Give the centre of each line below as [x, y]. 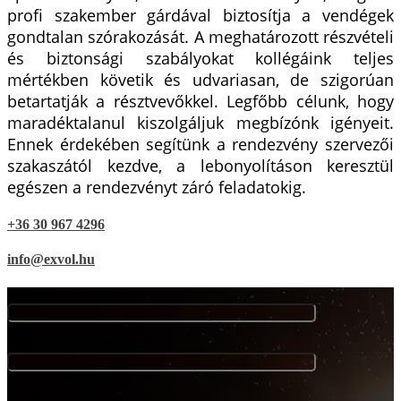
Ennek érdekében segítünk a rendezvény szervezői [200, 144]
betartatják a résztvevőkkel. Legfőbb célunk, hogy [200, 101]
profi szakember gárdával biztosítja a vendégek [200, 15]
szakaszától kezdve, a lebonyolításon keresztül [200, 165]
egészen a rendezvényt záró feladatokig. [157, 187]
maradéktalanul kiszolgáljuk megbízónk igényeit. [200, 122]
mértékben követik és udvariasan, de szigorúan [200, 79]
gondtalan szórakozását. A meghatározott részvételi [200, 36]
